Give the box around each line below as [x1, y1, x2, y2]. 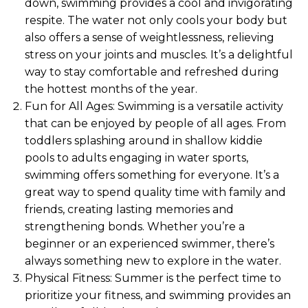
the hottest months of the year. [25, 82, 197, 96]
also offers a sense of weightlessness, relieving [25, 31, 274, 44]
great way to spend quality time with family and [25, 186, 286, 199]
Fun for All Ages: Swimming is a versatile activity [25, 100, 283, 113]
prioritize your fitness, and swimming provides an [25, 289, 291, 302]
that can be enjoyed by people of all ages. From [25, 117, 286, 130]
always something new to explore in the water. [25, 254, 281, 267]
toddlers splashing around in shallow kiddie [25, 134, 263, 147]
